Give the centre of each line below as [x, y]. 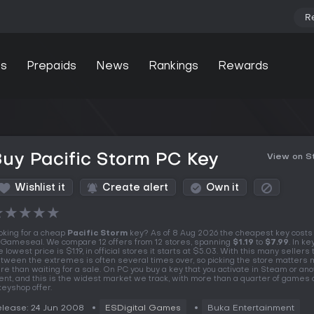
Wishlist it [40, 188]
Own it [223, 188]
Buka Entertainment [251, 308]
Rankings [173, 66]
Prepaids [51, 66]
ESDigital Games [143, 308]
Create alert [135, 188]
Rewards [243, 66]
